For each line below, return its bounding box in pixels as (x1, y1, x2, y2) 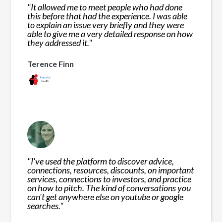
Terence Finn (27, 58, 74, 68)
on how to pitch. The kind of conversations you (27, 182, 191, 193)
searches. (27, 200, 60, 211)
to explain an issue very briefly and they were (27, 19, 184, 30)
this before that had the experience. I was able (27, 10, 188, 21)
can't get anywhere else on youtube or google (27, 191, 184, 202)
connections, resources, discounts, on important (27, 164, 194, 175)
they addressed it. (27, 37, 89, 48)
